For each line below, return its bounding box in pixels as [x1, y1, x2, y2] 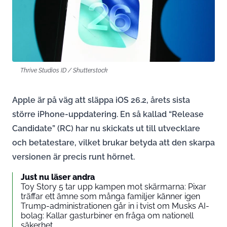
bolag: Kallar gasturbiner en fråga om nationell [21, 210, 194, 220]
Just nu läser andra [21, 172, 95, 182]
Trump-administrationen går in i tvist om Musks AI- [21, 201, 209, 211]
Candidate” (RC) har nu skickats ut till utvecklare [12, 123, 200, 133]
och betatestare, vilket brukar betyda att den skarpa [12, 137, 215, 147]
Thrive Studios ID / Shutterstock [20, 66, 107, 74]
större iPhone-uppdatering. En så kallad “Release [12, 109, 204, 119]
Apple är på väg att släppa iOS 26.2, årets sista [12, 95, 190, 105]
